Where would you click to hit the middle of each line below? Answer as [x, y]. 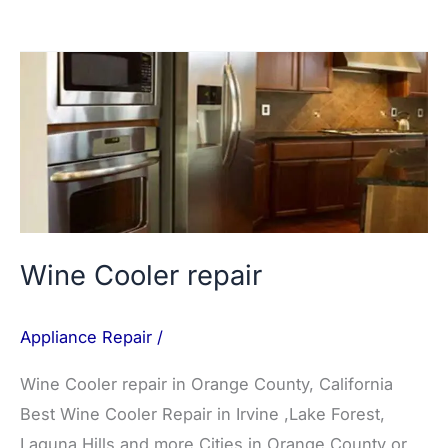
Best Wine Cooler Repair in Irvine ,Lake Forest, [202, 413]
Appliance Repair [86, 336]
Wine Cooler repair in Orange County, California [206, 383]
